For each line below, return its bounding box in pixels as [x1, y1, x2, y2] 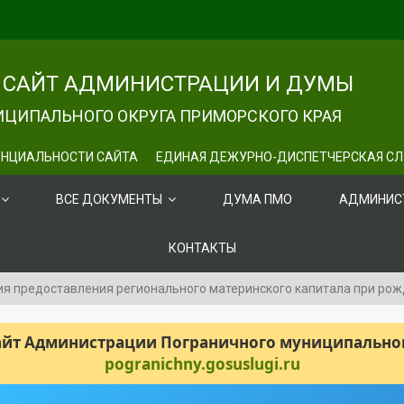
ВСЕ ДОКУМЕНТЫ [56, 192, 162, 207]
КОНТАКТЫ [168, 241, 236, 255]
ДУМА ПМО [223, 192, 292, 207]
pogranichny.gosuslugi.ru [104, 353, 300, 374]
